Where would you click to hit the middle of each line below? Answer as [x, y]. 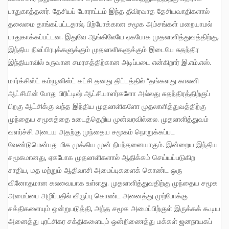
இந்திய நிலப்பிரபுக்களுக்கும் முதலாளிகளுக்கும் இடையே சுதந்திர [104, 49]
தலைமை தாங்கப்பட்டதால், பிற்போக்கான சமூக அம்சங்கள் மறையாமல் [110, 24]
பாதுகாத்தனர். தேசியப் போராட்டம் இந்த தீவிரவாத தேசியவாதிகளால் [109, 11]
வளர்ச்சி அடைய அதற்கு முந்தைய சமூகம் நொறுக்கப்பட [91, 132]
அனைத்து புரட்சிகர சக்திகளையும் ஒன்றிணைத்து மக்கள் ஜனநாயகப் [110, 221]
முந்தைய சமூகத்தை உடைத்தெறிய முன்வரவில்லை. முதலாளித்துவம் [108, 119]
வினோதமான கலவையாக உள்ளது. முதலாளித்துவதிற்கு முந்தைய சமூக [113, 183]
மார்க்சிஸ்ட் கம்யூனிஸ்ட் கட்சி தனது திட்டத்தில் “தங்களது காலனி [12, 81]
